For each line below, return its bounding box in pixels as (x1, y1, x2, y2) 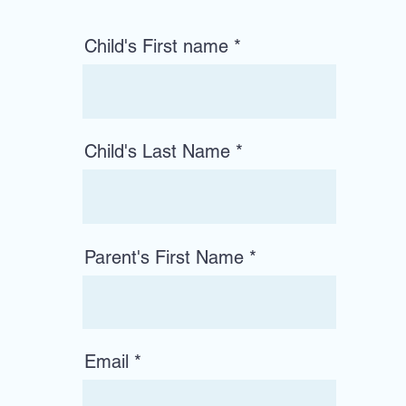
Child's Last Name (84, 140, 230, 162)
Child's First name (84, 35, 228, 57)
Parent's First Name (84, 246, 244, 268)
